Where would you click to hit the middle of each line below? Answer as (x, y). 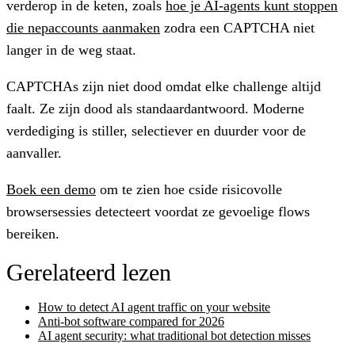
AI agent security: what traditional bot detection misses (174, 335)
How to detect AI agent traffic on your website (154, 307)
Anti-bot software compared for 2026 (131, 321)
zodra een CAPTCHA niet (237, 27)
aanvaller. (34, 153)
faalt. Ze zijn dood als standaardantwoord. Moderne (155, 108)
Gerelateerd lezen (89, 272)
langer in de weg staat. (71, 50)
